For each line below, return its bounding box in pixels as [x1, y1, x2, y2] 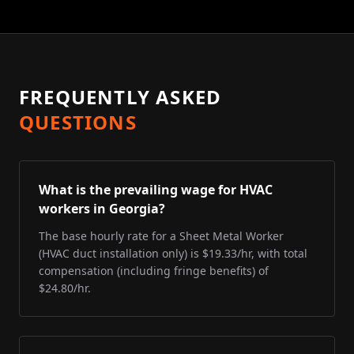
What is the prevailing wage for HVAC [39, 181, 273, 198]
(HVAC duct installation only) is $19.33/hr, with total [39, 246, 307, 261]
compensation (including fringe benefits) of [39, 263, 269, 278]
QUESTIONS [19, 109, 137, 135]
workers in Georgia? [39, 200, 165, 217]
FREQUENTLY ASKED [19, 84, 222, 110]
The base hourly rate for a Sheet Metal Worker [39, 228, 284, 243]
